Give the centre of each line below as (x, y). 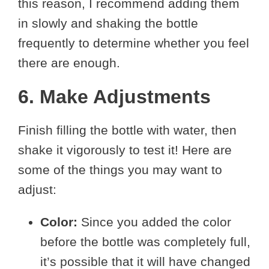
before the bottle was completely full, (145, 242)
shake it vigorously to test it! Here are (125, 150)
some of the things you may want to (120, 170)
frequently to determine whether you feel (134, 43)
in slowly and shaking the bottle (108, 23)
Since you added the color (154, 222)
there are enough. (69, 63)
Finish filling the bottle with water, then (127, 130)
